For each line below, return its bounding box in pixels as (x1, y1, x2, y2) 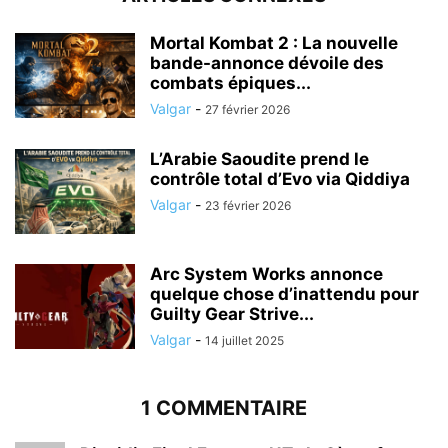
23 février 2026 (205, 197, 291, 213)
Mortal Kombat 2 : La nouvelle (150, 32, 398, 53)
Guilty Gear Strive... (150, 303, 314, 324)
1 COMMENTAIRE (141, 395, 307, 420)
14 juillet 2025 (205, 332, 284, 348)
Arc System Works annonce (150, 263, 383, 284)
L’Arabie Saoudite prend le (150, 148, 369, 169)
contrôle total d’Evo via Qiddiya (150, 168, 410, 189)
